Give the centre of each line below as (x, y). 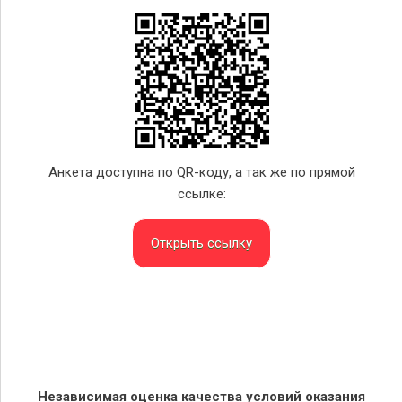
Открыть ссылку (201, 244)
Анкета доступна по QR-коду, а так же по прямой (201, 173)
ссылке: (201, 194)
